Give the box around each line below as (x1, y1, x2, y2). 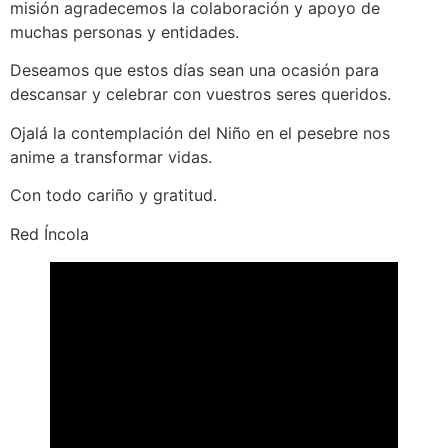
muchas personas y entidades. (10, 22, 249, 43)
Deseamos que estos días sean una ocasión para (10, 60, 379, 81)
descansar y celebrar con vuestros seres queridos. (10, 84, 396, 105)
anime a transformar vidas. (10, 146, 212, 167)
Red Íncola (10, 223, 89, 244)
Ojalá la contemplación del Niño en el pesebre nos (10, 122, 390, 143)
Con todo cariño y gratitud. (10, 185, 222, 206)
